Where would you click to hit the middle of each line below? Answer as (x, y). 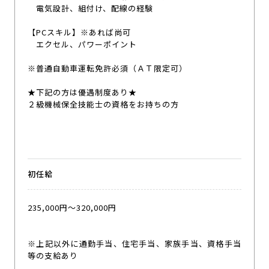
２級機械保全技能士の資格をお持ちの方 (104, 104)
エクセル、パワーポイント (83, 44)
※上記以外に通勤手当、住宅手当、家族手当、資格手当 (134, 243)
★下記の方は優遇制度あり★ (83, 92)
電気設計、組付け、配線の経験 (91, 8)
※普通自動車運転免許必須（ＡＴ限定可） (108, 68)
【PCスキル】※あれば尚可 (80, 32)
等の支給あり (53, 255)
